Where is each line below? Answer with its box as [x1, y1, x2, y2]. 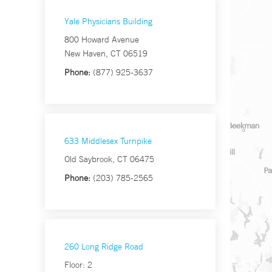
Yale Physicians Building [64, 16, 152, 27]
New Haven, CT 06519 [64, 48, 148, 59]
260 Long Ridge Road [64, 241, 143, 253]
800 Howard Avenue [64, 34, 139, 46]
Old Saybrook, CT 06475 [64, 154, 154, 165]
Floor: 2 [64, 259, 92, 271]
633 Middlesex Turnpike [64, 135, 152, 147]
